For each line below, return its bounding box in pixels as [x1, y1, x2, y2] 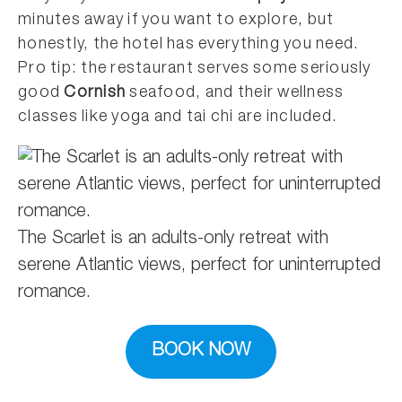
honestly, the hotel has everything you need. [18, 36, 360, 53]
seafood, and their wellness [126, 84, 345, 101]
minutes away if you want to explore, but [18, 12, 335, 29]
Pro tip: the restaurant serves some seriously [18, 60, 371, 77]
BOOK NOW [152, 342, 250, 361]
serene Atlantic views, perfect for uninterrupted [18, 257, 380, 275]
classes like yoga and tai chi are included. [18, 109, 338, 126]
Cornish [64, 84, 127, 101]
